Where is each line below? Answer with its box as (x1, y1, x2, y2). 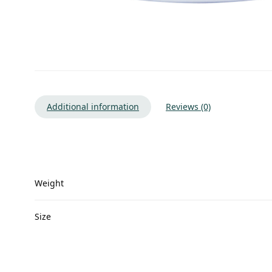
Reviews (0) (166, 101, 211, 113)
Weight (35, 177, 64, 189)
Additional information (47, 101, 139, 113)
